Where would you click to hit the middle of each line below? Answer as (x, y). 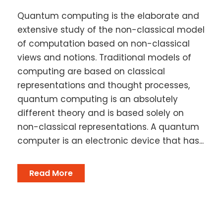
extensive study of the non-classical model (111, 29)
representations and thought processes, (104, 85)
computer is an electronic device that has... (111, 140)
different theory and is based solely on (101, 113)
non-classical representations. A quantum (108, 127)
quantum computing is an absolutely (98, 99)
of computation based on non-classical (104, 43)
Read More (51, 173)
